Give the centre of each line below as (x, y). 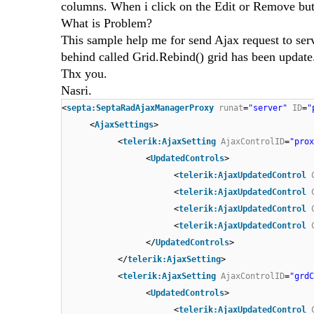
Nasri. (76, 91)
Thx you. (84, 74)
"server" (268, 108)
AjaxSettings (124, 125)
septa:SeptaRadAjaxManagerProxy (140, 108)
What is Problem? (107, 23)
